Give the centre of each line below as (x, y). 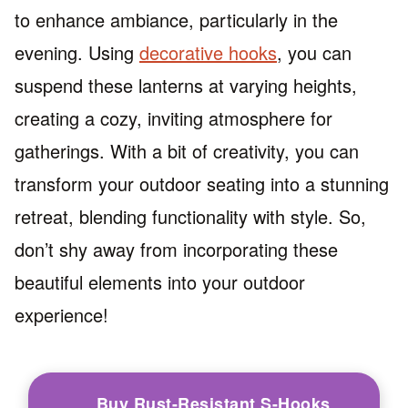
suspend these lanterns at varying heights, (186, 85)
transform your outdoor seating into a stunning (202, 183)
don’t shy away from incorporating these (176, 249)
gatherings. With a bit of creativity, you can (187, 150)
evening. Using (77, 52)
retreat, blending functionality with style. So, (190, 216)
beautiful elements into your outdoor (160, 281)
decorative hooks (208, 52)
